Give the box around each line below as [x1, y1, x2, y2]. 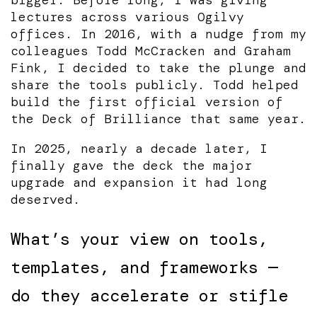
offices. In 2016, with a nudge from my [11, 25, 306, 42]
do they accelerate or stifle [11, 284, 288, 306]
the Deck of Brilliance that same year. [11, 110, 306, 127]
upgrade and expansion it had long [11, 173, 267, 191]
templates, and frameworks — [11, 255, 278, 278]
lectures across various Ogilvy [11, 8, 244, 25]
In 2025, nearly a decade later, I [11, 139, 267, 157]
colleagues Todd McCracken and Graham [11, 42, 291, 59]
